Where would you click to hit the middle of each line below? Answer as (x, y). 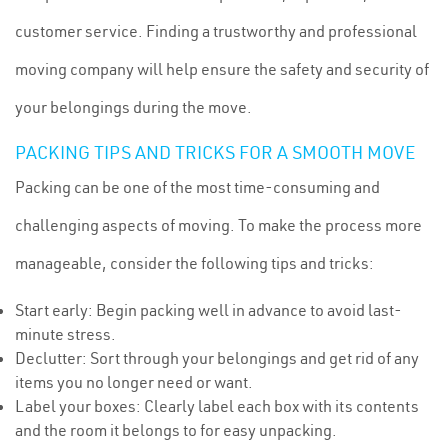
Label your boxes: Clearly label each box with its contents (217, 406)
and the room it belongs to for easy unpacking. (176, 430)
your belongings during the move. (133, 107)
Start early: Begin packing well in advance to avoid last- (208, 310)
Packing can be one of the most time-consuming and (197, 187)
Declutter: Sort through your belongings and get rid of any (217, 358)
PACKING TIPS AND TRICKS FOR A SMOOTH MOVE (215, 152)
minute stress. (65, 334)
